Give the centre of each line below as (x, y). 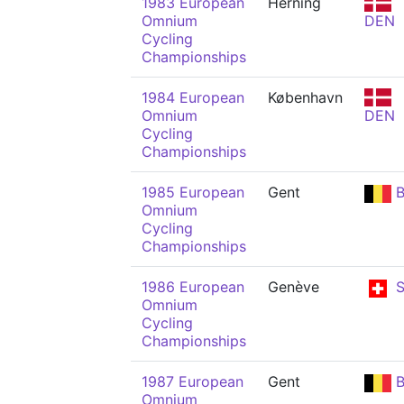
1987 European (193, 381)
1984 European (193, 97)
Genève (294, 287)
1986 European (193, 287)
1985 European (193, 192)
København (305, 97)
